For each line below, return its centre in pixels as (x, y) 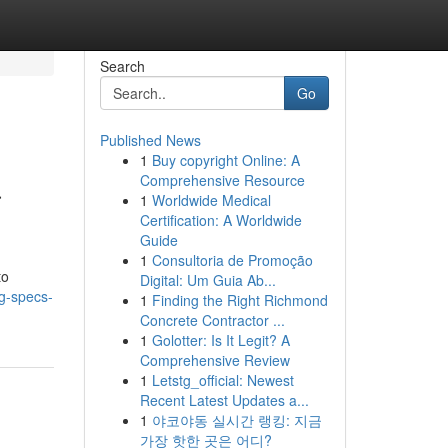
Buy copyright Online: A (225, 160)
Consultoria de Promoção (232, 260)
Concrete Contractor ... (212, 320)
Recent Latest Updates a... (224, 400)
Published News (150, 140)
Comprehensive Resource (222, 180)
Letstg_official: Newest (222, 380)
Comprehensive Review (214, 360)
